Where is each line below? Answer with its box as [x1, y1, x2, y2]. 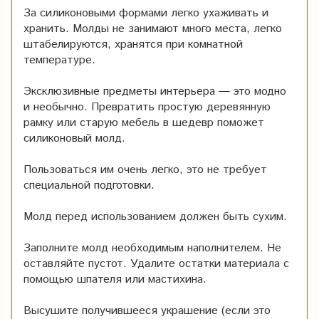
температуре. [23, 51, 95, 68]
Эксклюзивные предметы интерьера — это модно [23, 83, 286, 100]
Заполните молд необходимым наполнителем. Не [23, 239, 281, 256]
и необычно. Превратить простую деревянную [23, 98, 271, 115]
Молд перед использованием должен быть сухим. [23, 208, 287, 225]
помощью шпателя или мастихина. [23, 271, 206, 288]
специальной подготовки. [23, 177, 155, 194]
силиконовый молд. [23, 130, 125, 147]
